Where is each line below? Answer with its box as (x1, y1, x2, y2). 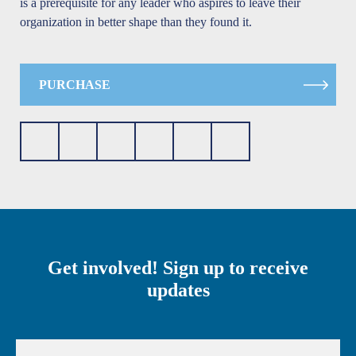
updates (146, 279, 210, 300)
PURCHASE (39, 78, 110, 92)
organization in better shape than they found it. (20, 15, 252, 29)
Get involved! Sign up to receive (48, 257, 308, 278)
